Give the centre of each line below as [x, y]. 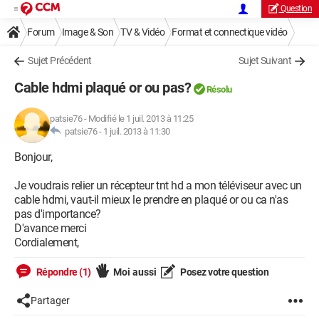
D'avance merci [50, 228]
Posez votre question [223, 272]
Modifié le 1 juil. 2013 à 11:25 [140, 119]
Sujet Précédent [60, 61]
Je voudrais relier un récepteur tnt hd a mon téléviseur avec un [158, 185]
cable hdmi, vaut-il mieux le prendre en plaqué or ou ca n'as [151, 200]
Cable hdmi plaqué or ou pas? [103, 88]
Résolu [219, 89]
